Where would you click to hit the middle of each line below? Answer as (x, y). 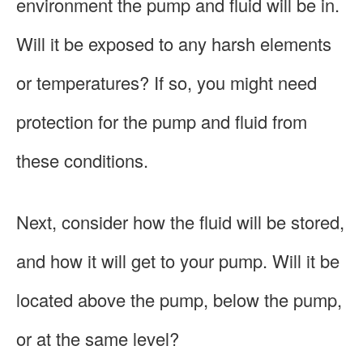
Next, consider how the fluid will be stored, (180, 221)
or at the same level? (98, 338)
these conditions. (82, 160)
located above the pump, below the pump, (179, 299)
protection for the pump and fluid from (162, 121)
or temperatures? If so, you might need (167, 82)
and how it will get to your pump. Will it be (178, 260)
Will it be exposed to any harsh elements (174, 43)
